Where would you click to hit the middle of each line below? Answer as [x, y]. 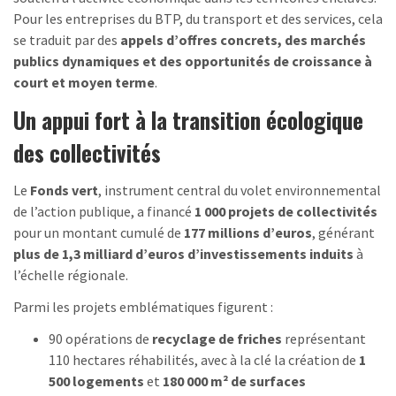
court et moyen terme [84, 82]
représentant [324, 338]
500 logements [96, 381]
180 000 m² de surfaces [234, 381]
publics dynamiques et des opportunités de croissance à [193, 61]
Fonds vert [64, 190]
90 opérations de [100, 338]
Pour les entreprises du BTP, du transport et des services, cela [198, 18]
